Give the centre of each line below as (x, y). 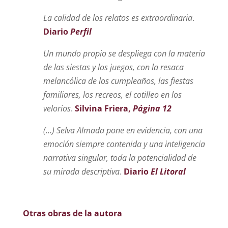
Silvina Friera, (104, 108)
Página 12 (152, 108)
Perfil (80, 31)
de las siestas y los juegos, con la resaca (113, 67)
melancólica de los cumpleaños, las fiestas (118, 81)
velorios (57, 108)
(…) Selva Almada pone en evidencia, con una (123, 130)
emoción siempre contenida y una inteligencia (124, 144)
